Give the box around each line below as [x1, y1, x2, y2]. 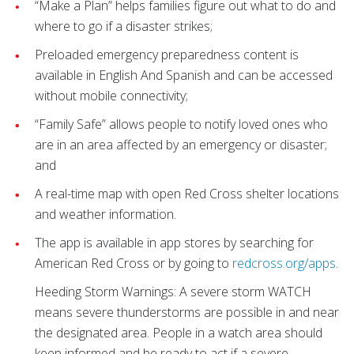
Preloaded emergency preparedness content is [35, 46, 299, 63]
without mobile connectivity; [35, 87, 188, 104]
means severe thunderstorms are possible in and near [35, 303, 339, 321]
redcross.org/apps [232, 254, 336, 272]
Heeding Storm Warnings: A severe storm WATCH [35, 283, 311, 300]
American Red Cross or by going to [35, 254, 232, 272]
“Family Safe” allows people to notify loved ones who [35, 115, 328, 133]
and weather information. [35, 205, 176, 223]
